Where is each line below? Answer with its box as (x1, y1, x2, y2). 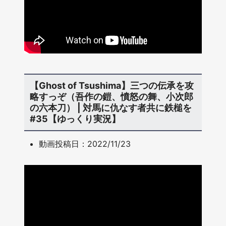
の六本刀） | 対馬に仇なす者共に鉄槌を (29, 102, 192, 114)
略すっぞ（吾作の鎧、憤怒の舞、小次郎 (29, 91, 193, 102)
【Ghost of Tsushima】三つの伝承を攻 (29, 80, 194, 91)
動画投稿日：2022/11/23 (39, 139, 131, 149)
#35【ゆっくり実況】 (29, 114, 121, 125)
